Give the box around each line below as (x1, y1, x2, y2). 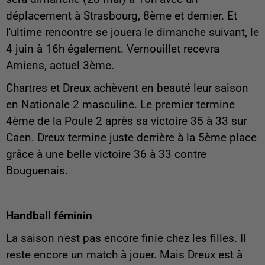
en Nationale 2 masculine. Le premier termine (6, 98, 235, 111)
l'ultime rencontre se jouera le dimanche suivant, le (6, 25, 259, 39)
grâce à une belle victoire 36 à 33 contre (6, 147, 206, 161)
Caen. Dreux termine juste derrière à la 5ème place (6, 131, 257, 144)
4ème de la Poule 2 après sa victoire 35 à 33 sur (6, 114, 247, 128)
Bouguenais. (6, 164, 68, 177)
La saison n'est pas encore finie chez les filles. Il (6, 231, 246, 245)
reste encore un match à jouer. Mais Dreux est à (6, 248, 243, 261)
